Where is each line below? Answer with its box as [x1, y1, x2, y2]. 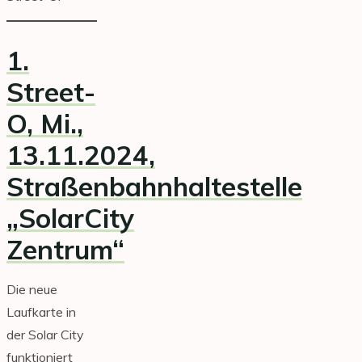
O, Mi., [6, 106, 83, 140]
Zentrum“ [6, 232, 124, 266]
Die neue [6, 281, 57, 298]
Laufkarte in [6, 304, 76, 321]
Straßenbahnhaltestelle [6, 169, 302, 203]
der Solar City [6, 326, 84, 343]
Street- [6, 74, 95, 108]
